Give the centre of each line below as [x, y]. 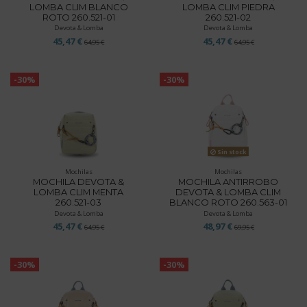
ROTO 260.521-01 [78, 17]
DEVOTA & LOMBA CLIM [229, 192]
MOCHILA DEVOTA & [79, 182]
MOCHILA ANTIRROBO [229, 182]
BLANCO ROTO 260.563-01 [229, 202]
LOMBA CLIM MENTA [79, 192]
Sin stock [231, 151]
